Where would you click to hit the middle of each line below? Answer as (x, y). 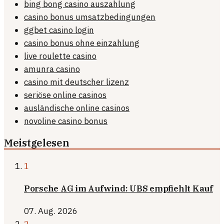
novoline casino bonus (66, 121)
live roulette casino (60, 56)
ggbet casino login (59, 30)
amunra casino (52, 69)
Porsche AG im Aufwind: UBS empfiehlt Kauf (118, 188)
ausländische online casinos (77, 108)
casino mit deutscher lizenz (76, 82)
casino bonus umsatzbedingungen (90, 17)
